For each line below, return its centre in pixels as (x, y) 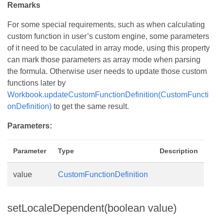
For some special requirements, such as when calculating (106, 25)
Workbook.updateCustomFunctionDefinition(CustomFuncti (108, 95)
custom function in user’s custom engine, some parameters (108, 36)
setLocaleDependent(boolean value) (92, 208)
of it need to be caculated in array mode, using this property (109, 48)
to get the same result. (90, 107)
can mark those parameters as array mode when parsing (104, 60)
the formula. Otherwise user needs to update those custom (107, 72)
